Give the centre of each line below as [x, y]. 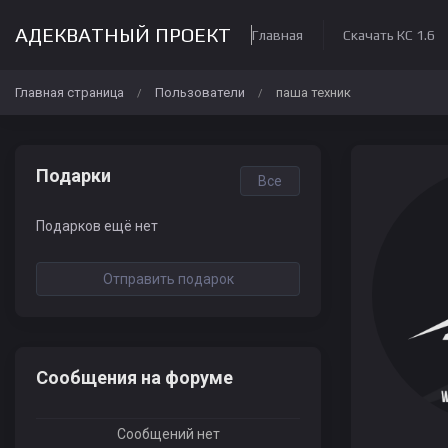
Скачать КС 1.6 [389, 35]
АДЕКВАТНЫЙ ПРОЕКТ [123, 34]
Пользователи [200, 92]
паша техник [313, 92]
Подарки [73, 175]
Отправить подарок [168, 279]
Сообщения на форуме [134, 377]
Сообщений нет [168, 434]
